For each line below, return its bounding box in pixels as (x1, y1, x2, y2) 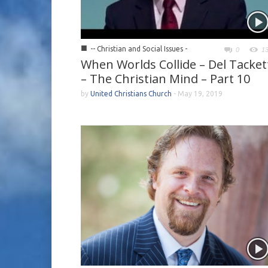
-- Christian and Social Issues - (90, 44, 187, 53)
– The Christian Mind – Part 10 (81, 70, 250, 87)
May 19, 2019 (178, 89, 223, 98)
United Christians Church (90, 89, 172, 98)
